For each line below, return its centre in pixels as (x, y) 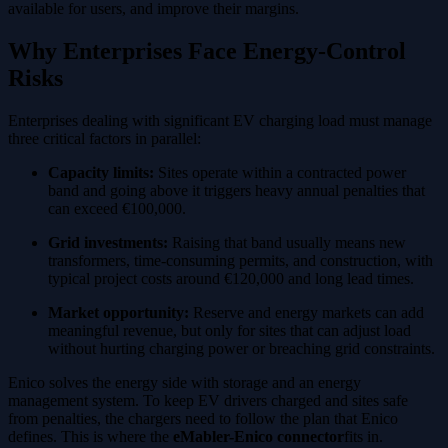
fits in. (363, 436)
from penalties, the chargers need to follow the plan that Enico (203, 418)
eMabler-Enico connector (258, 436)
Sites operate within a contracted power (280, 172)
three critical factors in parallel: (104, 138)
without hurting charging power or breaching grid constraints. (241, 348)
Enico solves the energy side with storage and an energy (184, 382)
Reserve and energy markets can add (306, 312)
